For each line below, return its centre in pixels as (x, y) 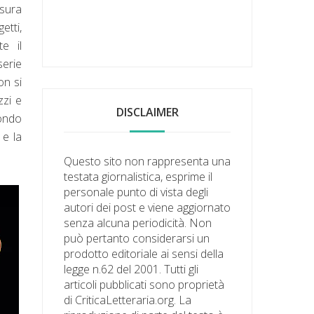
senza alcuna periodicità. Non (138, 223)
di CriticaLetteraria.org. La (128, 300)
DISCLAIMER (147, 112)
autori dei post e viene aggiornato (148, 207)
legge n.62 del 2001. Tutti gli (131, 269)
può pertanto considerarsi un (137, 238)
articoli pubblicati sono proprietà (144, 284)
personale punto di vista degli (136, 192)
